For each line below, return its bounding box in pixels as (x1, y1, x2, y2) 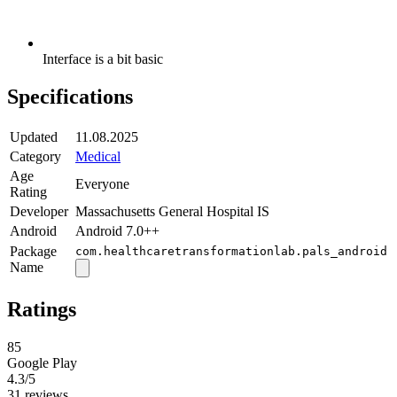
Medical (75, 148, 121, 164)
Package (10, 243, 57, 259)
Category (10, 148, 61, 164)
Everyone (75, 175, 129, 191)
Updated (10, 128, 58, 144)
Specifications (7, 85, 133, 108)
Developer (10, 203, 68, 219)
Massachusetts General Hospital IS (75, 203, 269, 219)
